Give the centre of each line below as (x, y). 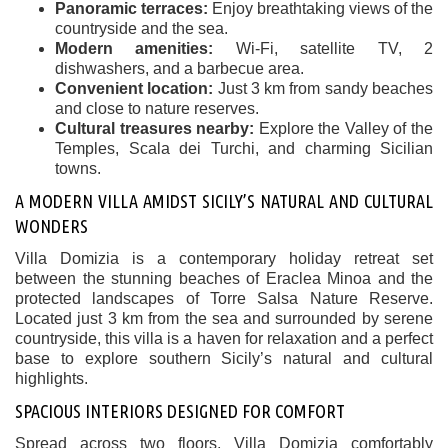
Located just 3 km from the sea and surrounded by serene (224, 319)
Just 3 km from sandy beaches (323, 89)
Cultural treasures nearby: (155, 129)
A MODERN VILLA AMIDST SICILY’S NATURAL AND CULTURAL (224, 201)
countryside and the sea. (141, 29)
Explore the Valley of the (344, 129)
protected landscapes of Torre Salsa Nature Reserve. (224, 299)
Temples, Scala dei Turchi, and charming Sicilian (244, 149)
